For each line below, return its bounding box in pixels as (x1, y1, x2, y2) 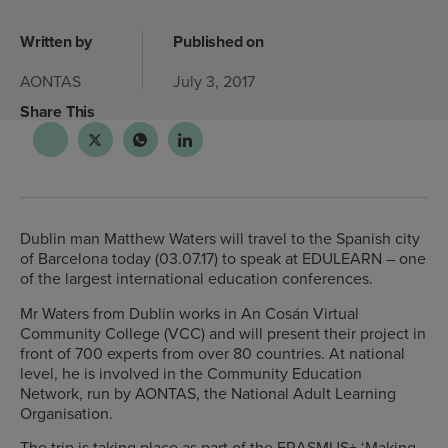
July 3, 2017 (173, 69, 256, 92)
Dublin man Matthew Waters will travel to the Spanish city (20, 227, 420, 250)
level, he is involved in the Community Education (20, 361, 362, 384)
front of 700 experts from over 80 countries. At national (20, 341, 405, 364)
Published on (173, 29, 264, 53)
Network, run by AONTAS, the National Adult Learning (20, 381, 396, 404)
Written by (20, 29, 92, 53)
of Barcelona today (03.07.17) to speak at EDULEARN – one (20, 247, 426, 270)
